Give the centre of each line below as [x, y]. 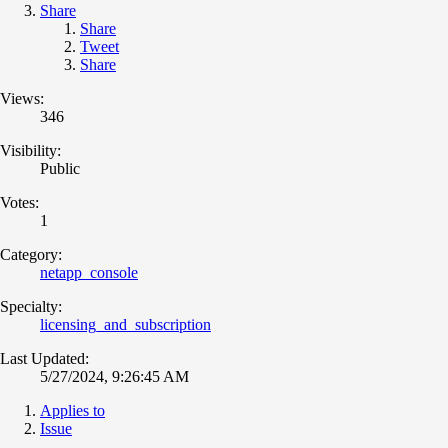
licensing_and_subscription [125, 324]
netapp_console [89, 272]
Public [60, 168]
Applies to [72, 410]
